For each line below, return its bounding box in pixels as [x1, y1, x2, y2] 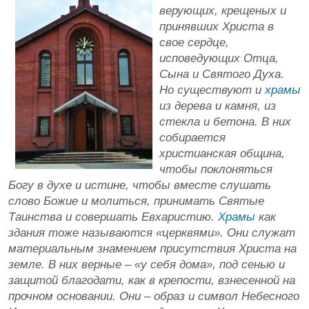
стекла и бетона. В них [159, 115, 291, 128]
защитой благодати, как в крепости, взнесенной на [8, 274, 295, 287]
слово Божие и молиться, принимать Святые [8, 195, 264, 208]
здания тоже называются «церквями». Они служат [8, 226, 295, 239]
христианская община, [159, 147, 285, 160]
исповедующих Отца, [159, 52, 279, 65]
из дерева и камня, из [159, 99, 276, 112]
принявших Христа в [159, 20, 274, 33]
